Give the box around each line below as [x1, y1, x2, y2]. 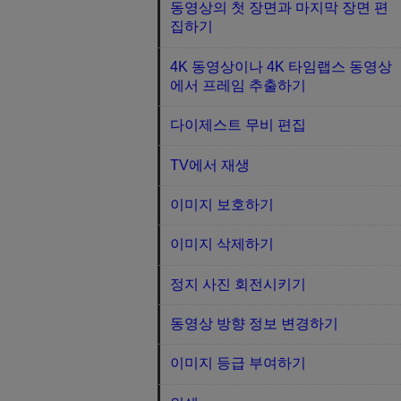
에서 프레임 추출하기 [170, 77, 307, 93]
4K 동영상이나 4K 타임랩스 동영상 [170, 58, 393, 74]
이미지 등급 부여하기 [170, 355, 307, 371]
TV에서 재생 [170, 157, 251, 173]
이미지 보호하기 [170, 196, 275, 212]
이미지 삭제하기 [170, 236, 275, 252]
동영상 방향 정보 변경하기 [170, 316, 339, 332]
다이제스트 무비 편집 [170, 117, 307, 133]
